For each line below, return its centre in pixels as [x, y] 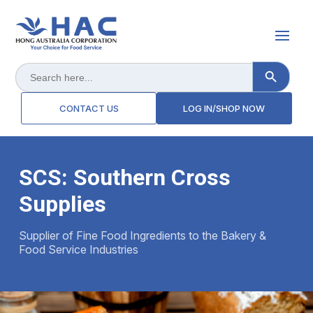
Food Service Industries [78, 250]
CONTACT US [89, 109]
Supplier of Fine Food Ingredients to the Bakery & [142, 236]
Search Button [286, 65]
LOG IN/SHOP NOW [224, 109]
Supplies [62, 204]
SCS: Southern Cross [124, 178]
